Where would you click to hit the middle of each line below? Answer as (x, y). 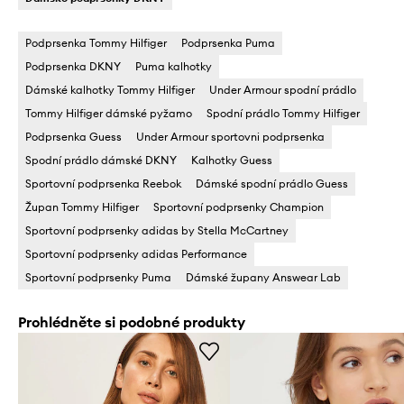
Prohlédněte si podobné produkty (132, 321)
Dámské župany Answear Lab (263, 277)
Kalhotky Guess (232, 160)
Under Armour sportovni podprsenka (230, 136)
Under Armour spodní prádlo (283, 89)
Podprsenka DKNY (73, 66)
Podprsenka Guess (73, 136)
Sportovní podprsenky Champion (239, 207)
